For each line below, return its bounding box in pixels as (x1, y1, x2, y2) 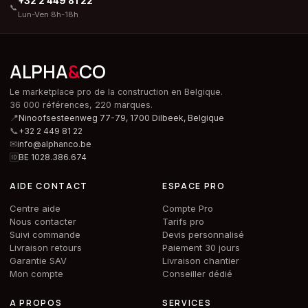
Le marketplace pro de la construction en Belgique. (10, 87, 223, 98)
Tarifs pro (162, 216, 204, 228)
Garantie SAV (10, 255, 67, 267)
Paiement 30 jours (162, 242, 240, 254)
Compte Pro (162, 203, 213, 214)
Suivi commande (10, 229, 80, 241)
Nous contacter (10, 216, 76, 228)
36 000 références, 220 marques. (10, 100, 153, 111)
